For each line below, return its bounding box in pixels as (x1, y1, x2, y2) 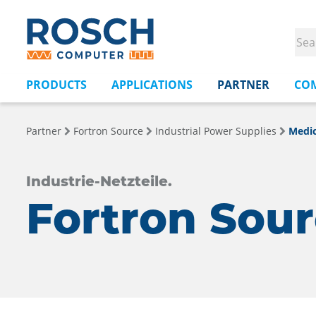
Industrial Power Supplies (155, 124, 276, 138)
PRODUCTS (26, 77, 87, 92)
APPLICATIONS (111, 77, 193, 92)
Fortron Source (73, 124, 143, 138)
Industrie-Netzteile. (26, 173, 172, 190)
